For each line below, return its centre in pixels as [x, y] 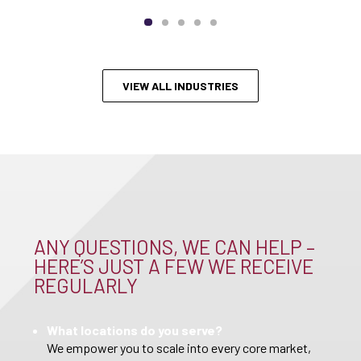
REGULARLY [86, 286]
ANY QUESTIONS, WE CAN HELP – [174, 247]
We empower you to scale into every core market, [179, 348]
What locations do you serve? [135, 330]
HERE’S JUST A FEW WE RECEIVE [174, 267]
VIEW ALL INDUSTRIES [180, 86]
